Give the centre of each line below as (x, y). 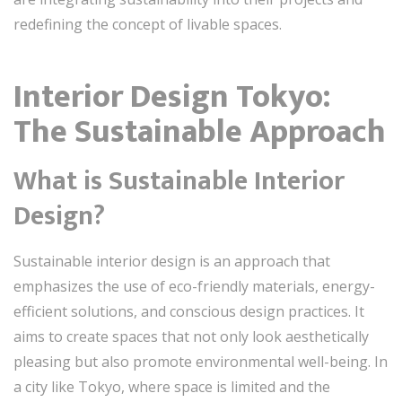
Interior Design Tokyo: (172, 97)
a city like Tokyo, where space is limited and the (172, 387)
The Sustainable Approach (200, 132)
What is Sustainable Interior (179, 181)
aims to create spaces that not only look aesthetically (191, 336)
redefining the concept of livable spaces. (148, 24)
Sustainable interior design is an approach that (172, 261)
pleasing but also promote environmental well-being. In (201, 362)
